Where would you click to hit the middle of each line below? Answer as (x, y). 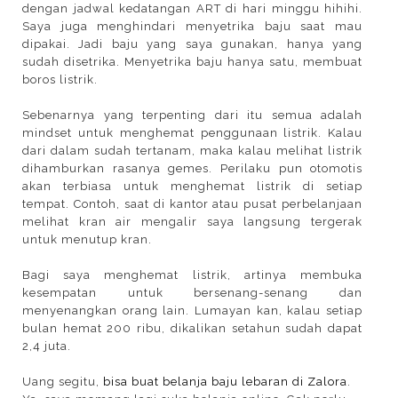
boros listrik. (60, 79)
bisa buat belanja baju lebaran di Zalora (225, 381)
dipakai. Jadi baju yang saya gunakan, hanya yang (193, 44)
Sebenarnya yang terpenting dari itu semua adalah (193, 115)
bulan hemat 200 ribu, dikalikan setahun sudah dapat (193, 328)
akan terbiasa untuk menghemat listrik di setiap (193, 186)
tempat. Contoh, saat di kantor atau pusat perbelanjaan (193, 203)
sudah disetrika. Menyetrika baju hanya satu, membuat (193, 61)
